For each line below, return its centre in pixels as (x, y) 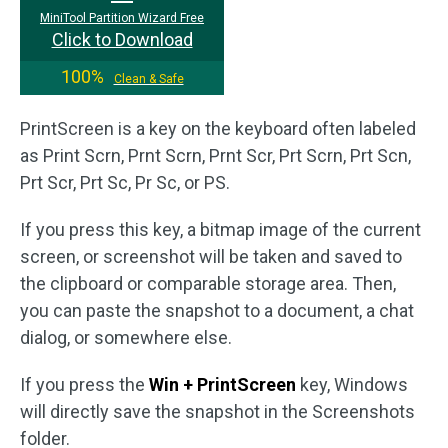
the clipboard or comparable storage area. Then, (208, 283)
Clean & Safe (148, 79)
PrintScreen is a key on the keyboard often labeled (218, 128)
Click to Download (122, 39)
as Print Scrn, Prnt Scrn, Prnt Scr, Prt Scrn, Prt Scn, (215, 155)
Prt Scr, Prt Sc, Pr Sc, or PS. (125, 182)
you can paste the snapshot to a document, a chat (217, 310)
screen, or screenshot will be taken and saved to (211, 256)
